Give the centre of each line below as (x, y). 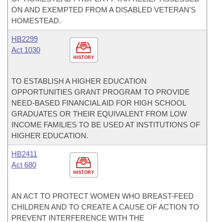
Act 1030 (26, 50)
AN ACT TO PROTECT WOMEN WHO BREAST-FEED (103, 196)
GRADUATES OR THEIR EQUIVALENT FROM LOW (99, 114)
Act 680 (24, 165)
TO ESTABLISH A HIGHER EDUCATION (79, 81)
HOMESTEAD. (36, 21)
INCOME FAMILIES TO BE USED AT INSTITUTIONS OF (106, 125)
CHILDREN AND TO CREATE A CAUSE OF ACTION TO (105, 207)
